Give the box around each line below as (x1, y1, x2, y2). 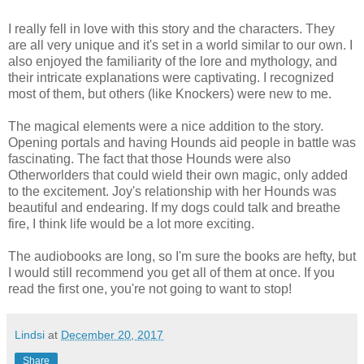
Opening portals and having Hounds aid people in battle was (8, 136, 356, 150)
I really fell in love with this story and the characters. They (8, 22, 335, 37)
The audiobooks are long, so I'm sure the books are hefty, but (8, 249, 356, 264)
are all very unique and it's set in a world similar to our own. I (8, 38, 353, 53)
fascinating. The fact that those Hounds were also (8, 152, 291, 167)
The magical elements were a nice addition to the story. (8, 119, 323, 134)
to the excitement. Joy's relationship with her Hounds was (8, 184, 336, 199)
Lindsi (15, 328, 48, 342)
